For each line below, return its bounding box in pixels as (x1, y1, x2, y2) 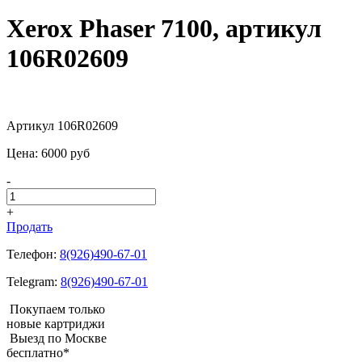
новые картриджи (6, 316, 105, 330)
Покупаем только (10, 301, 105, 316)
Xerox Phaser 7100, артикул (6, 14, 322, 44)
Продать (6, 219, 53, 234)
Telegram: (6, 274, 61, 288)
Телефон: (6, 246, 60, 261)
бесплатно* (6, 345, 69, 360)
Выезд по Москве (10, 330, 107, 345)
